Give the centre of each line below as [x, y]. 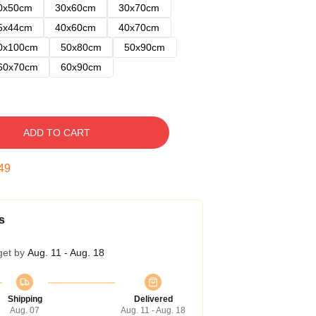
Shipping [25, 299]
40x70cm [139, 28]
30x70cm [139, 8]
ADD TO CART [56, 133]
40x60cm [75, 28]
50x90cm [145, 47]
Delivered [153, 299]
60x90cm [81, 67]
